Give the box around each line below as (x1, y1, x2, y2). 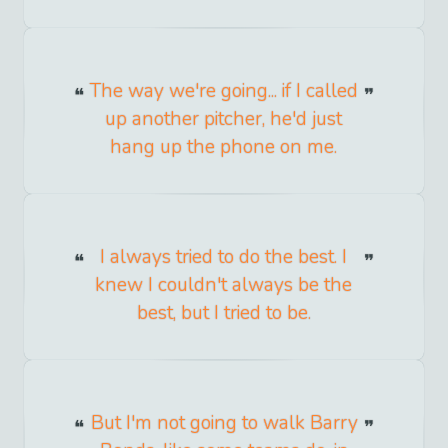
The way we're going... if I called (89, 77, 358, 104)
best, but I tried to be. (136, 299, 311, 326)
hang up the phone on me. (110, 133, 338, 160)
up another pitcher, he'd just (105, 105, 343, 132)
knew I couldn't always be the (95, 271, 353, 298)
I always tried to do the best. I (100, 243, 348, 270)
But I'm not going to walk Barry (90, 409, 358, 436)
